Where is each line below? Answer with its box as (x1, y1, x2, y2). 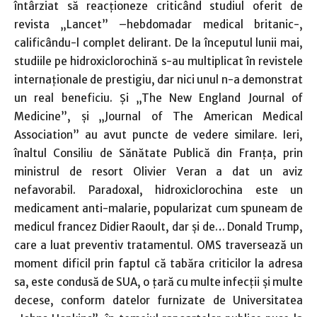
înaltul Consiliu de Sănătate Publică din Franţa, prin (14, 146, 303, 160)
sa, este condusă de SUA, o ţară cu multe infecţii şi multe (14, 275, 303, 289)
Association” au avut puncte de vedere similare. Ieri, (14, 127, 303, 142)
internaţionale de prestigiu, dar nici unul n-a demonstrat (14, 72, 303, 86)
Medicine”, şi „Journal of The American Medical (14, 109, 303, 123)
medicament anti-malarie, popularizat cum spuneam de (14, 201, 303, 215)
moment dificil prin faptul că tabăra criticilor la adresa (14, 256, 303, 270)
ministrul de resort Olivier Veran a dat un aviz (14, 164, 303, 178)
